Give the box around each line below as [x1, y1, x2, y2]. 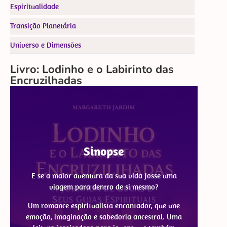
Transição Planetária [10, 20, 76, 30]
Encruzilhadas [10, 72, 82, 88]
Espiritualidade [10, 1, 59, 11]
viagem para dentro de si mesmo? [49, 182, 159, 192]
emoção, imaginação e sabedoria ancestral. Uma [26, 211, 182, 221]
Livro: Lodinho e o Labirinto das [10, 61, 174, 77]
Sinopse [84, 143, 125, 159]
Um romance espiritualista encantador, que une [28, 200, 180, 210]
